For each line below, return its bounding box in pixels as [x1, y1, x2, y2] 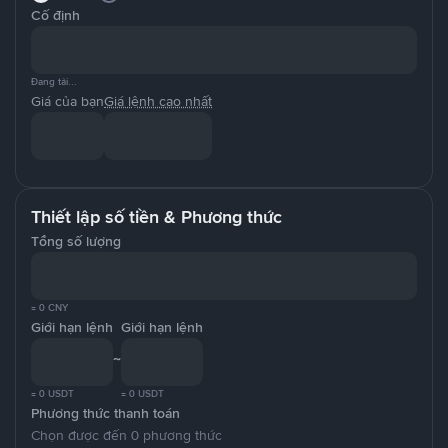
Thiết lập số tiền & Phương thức [31, 205, 282, 229]
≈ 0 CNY [31, 301, 68, 314]
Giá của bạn [31, 92, 104, 110]
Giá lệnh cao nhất [104, 92, 212, 110]
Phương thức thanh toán [31, 404, 180, 422]
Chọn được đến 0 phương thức [31, 426, 222, 444]
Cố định [31, 6, 80, 24]
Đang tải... [31, 75, 77, 88]
